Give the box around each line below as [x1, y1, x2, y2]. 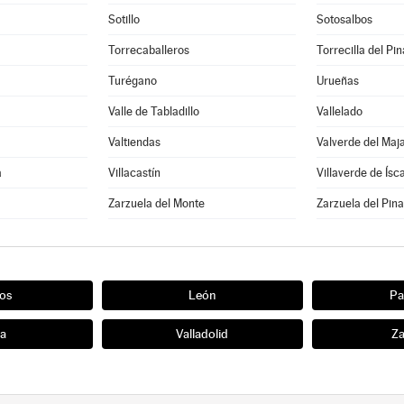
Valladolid [176, 326, 228, 341]
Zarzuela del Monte [108, 197, 206, 210]
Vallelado [317, 105, 363, 118]
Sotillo [108, 13, 141, 26]
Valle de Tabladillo [108, 105, 200, 118]
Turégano [108, 74, 158, 87]
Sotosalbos [317, 13, 372, 26]
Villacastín [108, 166, 161, 179]
